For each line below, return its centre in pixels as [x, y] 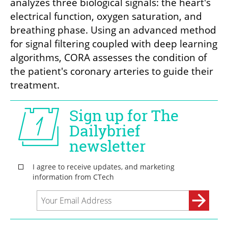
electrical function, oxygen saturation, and [106, 17]
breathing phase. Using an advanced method [113, 30]
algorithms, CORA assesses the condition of [108, 58]
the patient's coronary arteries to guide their [112, 72]
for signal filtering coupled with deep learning [114, 44]
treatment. [36, 85]
